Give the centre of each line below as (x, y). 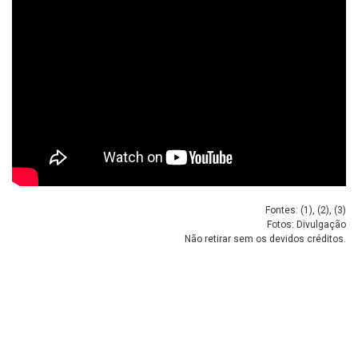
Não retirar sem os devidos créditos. (265, 239)
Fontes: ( (284, 210)
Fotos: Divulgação (306, 224)
